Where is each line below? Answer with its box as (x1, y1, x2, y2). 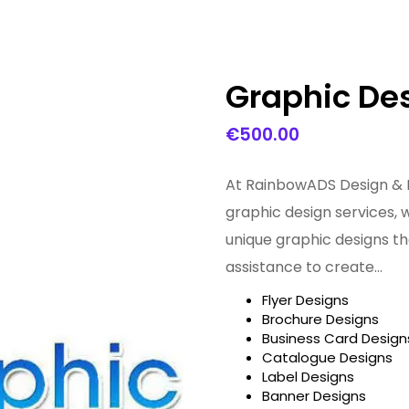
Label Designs (261, 367, 354, 386)
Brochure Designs (261, 309, 379, 329)
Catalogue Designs (261, 348, 393, 367)
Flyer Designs (261, 290, 349, 309)
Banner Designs (261, 386, 366, 405)
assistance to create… (225, 257, 383, 278)
